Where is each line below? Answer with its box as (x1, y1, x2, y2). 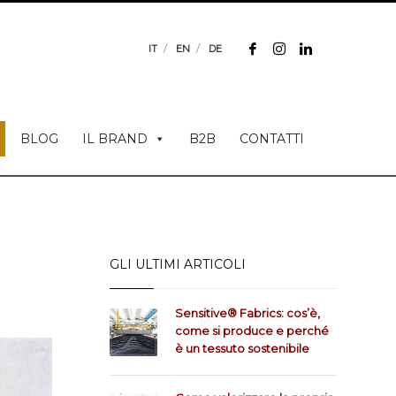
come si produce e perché (174, 324, 329, 338)
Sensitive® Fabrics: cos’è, (174, 306, 320, 320)
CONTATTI (240, 131, 304, 147)
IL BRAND (82, 131, 148, 147)
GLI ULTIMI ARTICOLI (109, 256, 246, 272)
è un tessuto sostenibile (174, 341, 309, 355)
